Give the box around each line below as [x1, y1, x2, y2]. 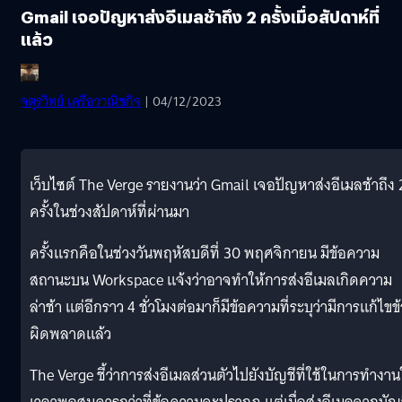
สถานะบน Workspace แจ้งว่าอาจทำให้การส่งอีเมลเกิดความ [30, 267, 392, 293]
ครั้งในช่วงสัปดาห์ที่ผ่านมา [30, 198, 189, 225]
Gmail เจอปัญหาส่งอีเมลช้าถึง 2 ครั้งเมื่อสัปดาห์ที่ [21, 4, 380, 28]
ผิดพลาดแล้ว [30, 320, 111, 347]
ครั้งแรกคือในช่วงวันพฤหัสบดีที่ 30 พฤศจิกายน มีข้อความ [30, 240, 380, 267]
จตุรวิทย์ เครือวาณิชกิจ [21, 89, 141, 113]
